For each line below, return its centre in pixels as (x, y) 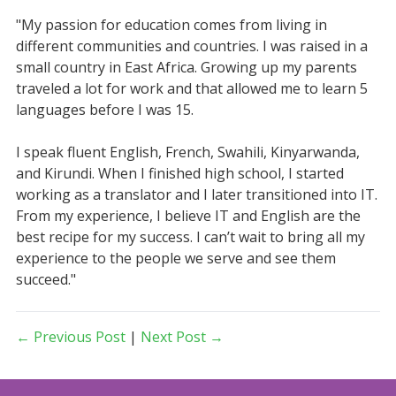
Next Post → (182, 336)
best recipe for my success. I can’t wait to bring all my (190, 236)
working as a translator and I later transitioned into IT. (196, 194)
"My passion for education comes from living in (171, 24)
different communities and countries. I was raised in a (191, 46)
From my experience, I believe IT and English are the (188, 215)
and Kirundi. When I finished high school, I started (179, 173)
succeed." (46, 279)
